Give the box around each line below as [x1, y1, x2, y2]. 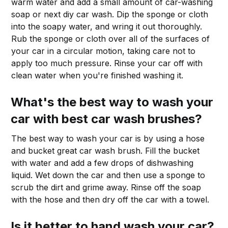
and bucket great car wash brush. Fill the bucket [11, 145, 200, 156]
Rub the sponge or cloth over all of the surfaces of [11, 33, 210, 44]
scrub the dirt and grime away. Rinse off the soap [11, 182, 202, 192]
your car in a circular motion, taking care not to [11, 45, 196, 56]
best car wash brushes [62, 111, 195, 126]
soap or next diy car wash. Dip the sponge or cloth [11, 9, 209, 19]
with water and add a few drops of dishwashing [11, 157, 194, 168]
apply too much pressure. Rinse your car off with [11, 58, 203, 68]
